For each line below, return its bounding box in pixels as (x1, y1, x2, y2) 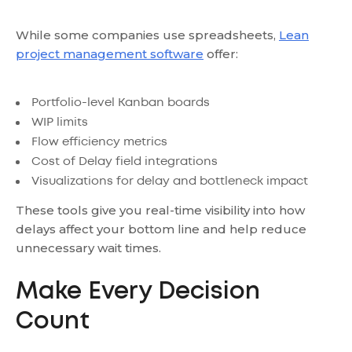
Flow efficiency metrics (31, 136, 167, 148)
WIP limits (31, 116, 88, 128)
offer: (203, 46, 238, 61)
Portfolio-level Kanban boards (31, 97, 210, 108)
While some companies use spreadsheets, (16, 27, 279, 42)
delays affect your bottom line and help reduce (16, 221, 306, 236)
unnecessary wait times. (16, 240, 161, 255)
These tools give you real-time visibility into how (16, 202, 305, 218)
